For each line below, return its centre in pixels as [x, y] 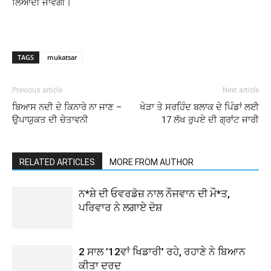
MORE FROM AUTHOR [152, 162]
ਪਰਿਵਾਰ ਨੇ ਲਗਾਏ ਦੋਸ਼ [120, 207]
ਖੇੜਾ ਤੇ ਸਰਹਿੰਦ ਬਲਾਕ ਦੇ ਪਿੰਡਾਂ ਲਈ [199, 107]
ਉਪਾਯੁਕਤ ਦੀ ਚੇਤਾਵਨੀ [50, 120]
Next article [241, 90]
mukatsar [62, 57]
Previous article [37, 90]
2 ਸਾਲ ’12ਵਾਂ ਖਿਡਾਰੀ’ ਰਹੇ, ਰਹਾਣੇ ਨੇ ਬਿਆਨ [162, 252]
